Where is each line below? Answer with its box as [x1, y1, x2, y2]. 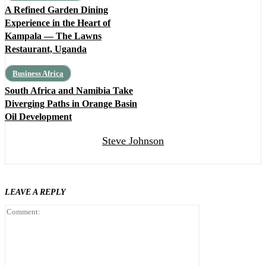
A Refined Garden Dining [5, 5, 108, 15]
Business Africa [12, 69, 64, 78]
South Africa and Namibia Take [5, 85, 133, 96]
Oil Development [5, 112, 72, 122]
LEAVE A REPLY [5, 188, 66, 197]
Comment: [199, 204, 238, 215]
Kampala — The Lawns [5, 31, 102, 42]
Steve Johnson [102, 135, 164, 147]
